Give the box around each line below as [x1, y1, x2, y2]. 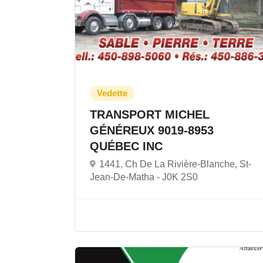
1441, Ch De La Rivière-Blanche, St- [99, 159, 251, 169]
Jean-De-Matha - [90, 172, 162, 182]
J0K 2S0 [162, 172, 198, 182]
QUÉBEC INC [90, 140, 166, 153]
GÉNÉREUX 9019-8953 [90, 124, 214, 137]
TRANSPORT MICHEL [90, 108, 210, 121]
